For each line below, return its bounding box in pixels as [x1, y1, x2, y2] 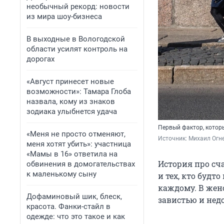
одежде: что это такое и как [26, 212, 125, 221]
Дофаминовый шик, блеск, [26, 192, 122, 201]
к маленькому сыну [26, 169, 96, 178]
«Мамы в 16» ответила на [26, 149, 117, 158]
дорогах [26, 54, 54, 63]
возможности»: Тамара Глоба [26, 87, 131, 96]
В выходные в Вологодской [26, 34, 125, 43]
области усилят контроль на [26, 44, 127, 53]
